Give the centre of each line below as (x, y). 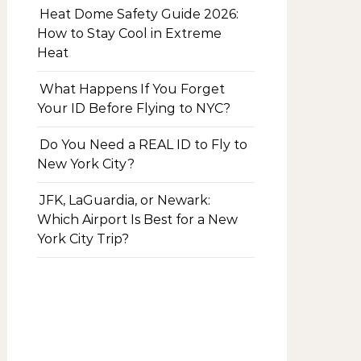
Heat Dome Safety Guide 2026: (139, 14)
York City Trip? (83, 239)
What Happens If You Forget (132, 89)
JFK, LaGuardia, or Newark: (125, 200)
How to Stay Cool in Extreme (129, 33)
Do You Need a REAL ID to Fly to (143, 145)
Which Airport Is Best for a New (137, 220)
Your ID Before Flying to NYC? (134, 108)
